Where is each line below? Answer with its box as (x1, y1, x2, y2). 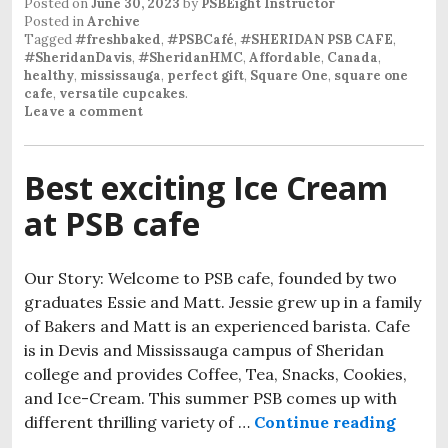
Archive (87, 12, 140, 30)
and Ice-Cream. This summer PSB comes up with (24, 387, 397, 408)
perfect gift (167, 66, 244, 84)
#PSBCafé (167, 30, 234, 48)
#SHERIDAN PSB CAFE (240, 30, 393, 48)
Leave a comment (24, 102, 143, 120)
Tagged (24, 30, 75, 48)
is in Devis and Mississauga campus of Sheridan (24, 339, 384, 360)
